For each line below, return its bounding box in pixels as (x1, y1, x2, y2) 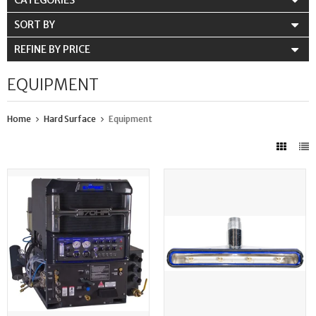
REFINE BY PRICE (14, 43, 90, 56)
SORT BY (14, 18, 55, 32)
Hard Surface (44, 114, 96, 125)
